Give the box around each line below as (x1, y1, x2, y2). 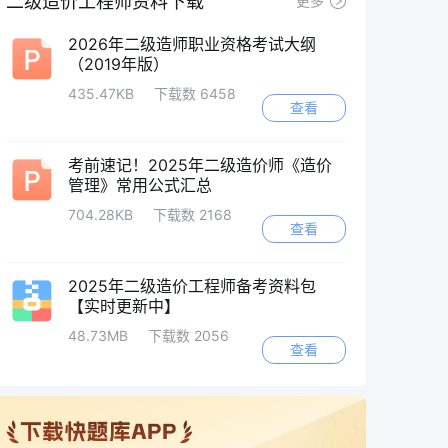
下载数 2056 (148, 327, 229, 344)
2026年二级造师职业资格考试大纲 (68, 34, 316, 54)
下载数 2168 (153, 206, 232, 223)
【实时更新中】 (68, 296, 180, 316)
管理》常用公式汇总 (68, 175, 212, 195)
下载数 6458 (154, 85, 236, 102)
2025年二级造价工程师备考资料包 (68, 276, 316, 296)
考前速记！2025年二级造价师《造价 (68, 155, 332, 175)
